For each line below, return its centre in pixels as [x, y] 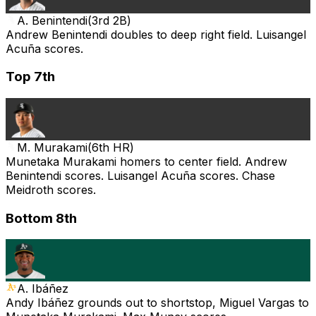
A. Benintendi [52, 20]
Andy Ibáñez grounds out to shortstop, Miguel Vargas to [157, 303]
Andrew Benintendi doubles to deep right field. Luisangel [156, 34]
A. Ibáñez [43, 289]
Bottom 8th [41, 218]
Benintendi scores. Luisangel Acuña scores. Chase [140, 175]
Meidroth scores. [51, 189]
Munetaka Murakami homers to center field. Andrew [146, 161]
